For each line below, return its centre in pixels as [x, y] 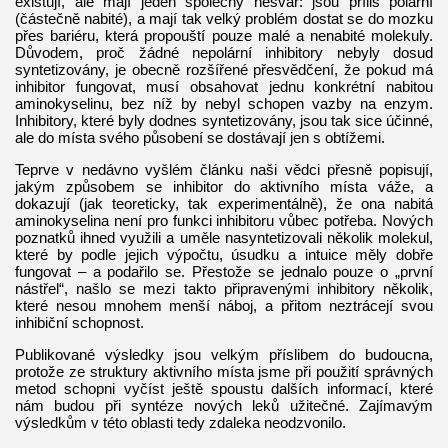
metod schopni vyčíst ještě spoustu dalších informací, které [224, 388]
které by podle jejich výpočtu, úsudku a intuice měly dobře [224, 254]
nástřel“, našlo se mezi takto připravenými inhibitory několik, [224, 288]
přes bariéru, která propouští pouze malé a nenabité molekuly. [224, 35]
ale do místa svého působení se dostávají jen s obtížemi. [200, 137]
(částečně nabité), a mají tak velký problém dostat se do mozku [224, 18]
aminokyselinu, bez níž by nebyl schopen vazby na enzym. [224, 103]
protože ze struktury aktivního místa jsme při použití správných [224, 371]
